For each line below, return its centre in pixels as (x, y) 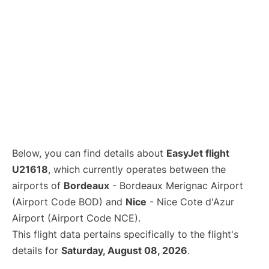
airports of (38, 186)
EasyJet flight (198, 153)
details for (37, 250)
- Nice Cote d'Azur (190, 202)
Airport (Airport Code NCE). (76, 218)
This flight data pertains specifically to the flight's (125, 234)
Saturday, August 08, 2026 (124, 250)
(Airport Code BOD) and (69, 202)
